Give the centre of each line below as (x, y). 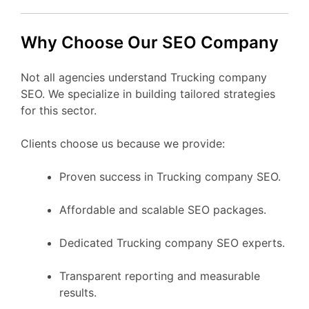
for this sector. (59, 110)
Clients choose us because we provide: (123, 143)
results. (78, 292)
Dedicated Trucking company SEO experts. (172, 242)
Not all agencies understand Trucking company (144, 77)
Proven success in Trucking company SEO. (170, 176)
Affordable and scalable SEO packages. (163, 209)
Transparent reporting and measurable (160, 276)
